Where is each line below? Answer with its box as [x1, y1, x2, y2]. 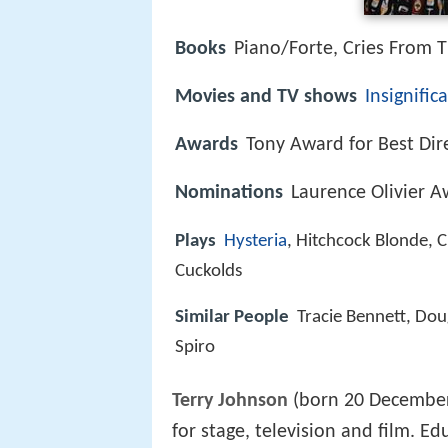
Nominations [175, 183, 283, 204]
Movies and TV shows [175, 87, 357, 108]
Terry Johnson [172, 391, 288, 412]
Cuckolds [175, 261, 242, 281]
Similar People [175, 307, 289, 327]
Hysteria [224, 231, 287, 251]
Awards [175, 135, 238, 156]
